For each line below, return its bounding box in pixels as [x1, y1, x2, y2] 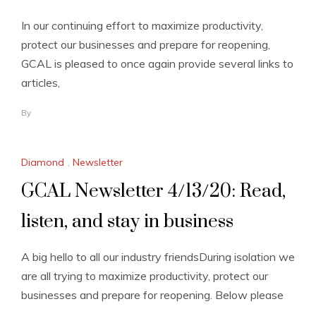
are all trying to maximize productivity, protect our [21, 269, 268, 284]
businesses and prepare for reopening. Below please [21, 288, 284, 303]
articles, [21, 75, 60, 90]
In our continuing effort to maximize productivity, [21, 18, 263, 33]
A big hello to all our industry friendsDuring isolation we [21, 250, 295, 265]
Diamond [21, 156, 64, 169]
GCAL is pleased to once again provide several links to [21, 56, 293, 71]
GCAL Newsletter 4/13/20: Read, [21, 180, 286, 204]
